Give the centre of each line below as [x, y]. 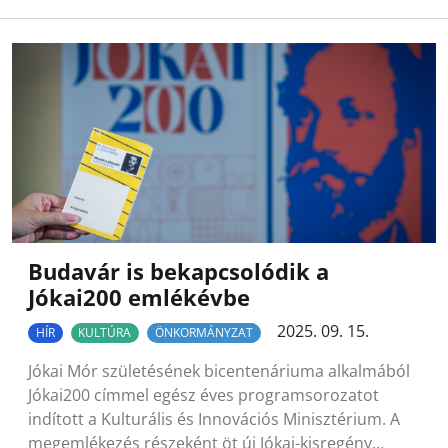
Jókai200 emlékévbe [139, 297]
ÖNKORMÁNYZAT [203, 332]
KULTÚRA [105, 332]
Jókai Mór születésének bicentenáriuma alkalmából [219, 370]
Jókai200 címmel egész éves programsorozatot [203, 394]
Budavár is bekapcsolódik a [178, 271]
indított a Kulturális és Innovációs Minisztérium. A [214, 418]
